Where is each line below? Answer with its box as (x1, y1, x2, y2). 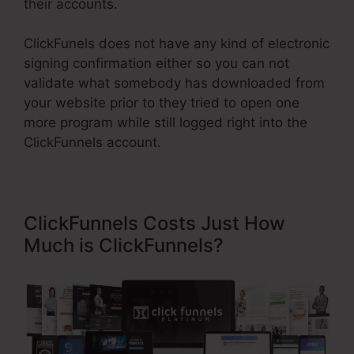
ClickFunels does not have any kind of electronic (24, 36, 330, 52)
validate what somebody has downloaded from (24, 75, 325, 92)
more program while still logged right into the (24, 115, 307, 131)
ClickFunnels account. (24, 134, 161, 151)
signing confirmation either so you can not (24, 55, 289, 72)
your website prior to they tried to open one (24, 95, 299, 111)
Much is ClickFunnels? (24, 234, 224, 258)
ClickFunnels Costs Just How (24, 212, 285, 235)
